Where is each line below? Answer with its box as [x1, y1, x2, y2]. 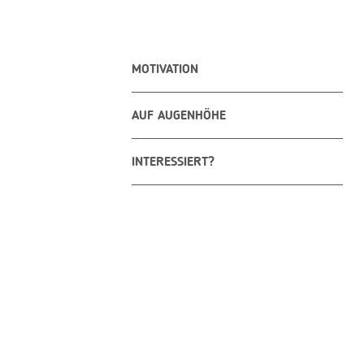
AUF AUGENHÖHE [132, 110, 226, 123]
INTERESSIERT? [132, 156, 214, 169]
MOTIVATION [132, 63, 198, 76]
